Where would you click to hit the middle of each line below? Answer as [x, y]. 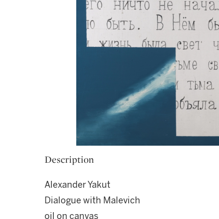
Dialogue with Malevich [92, 200]
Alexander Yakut [77, 185]
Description [69, 159]
